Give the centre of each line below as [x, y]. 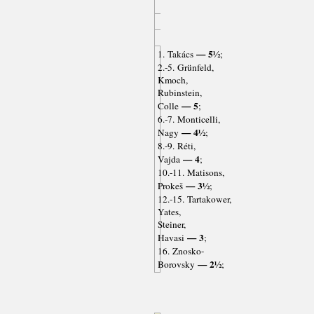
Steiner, [171, 225]
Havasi [171, 238]
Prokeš [170, 186]
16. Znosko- [180, 251]
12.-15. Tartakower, [194, 199]
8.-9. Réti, [176, 146]
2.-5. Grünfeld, [185, 68]
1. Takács [175, 54]
